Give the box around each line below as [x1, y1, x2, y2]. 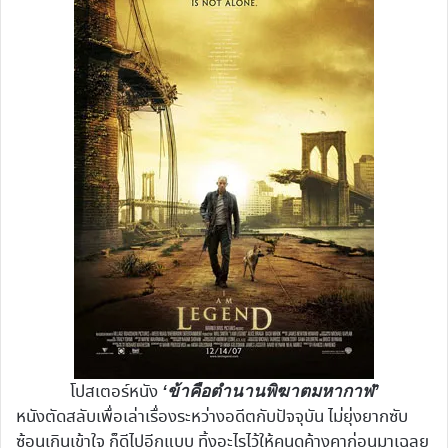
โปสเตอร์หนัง [69, 380, 162, 406]
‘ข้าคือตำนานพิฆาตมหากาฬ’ [161, 382, 379, 402]
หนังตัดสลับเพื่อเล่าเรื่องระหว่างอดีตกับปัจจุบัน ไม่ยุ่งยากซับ [16, 405, 408, 431]
